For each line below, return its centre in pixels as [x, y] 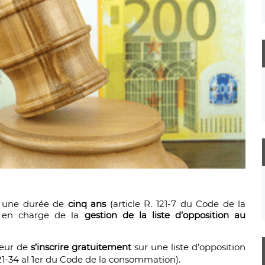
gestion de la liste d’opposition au [165, 215]
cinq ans [87, 204]
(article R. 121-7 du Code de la [176, 204]
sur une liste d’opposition [189, 247]
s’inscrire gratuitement [81, 247]
